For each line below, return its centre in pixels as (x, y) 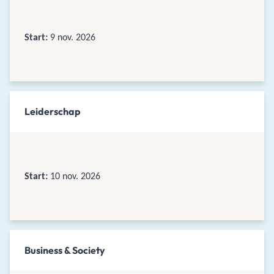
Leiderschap (53, 111)
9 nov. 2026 (73, 37)
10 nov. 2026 (75, 176)
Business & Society (65, 250)
